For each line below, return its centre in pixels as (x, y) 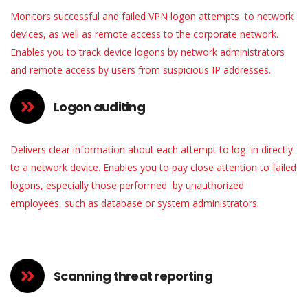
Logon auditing (99, 107)
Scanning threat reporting (133, 276)
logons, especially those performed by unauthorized (127, 185)
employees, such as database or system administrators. (135, 203)
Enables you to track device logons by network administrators (147, 52)
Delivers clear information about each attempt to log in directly (152, 150)
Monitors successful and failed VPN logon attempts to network (152, 16)
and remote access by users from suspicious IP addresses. (141, 70)
